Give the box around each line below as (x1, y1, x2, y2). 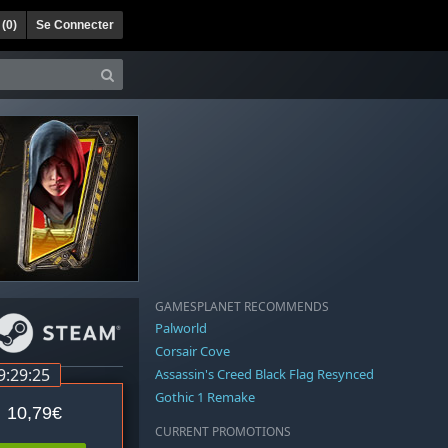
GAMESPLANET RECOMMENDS (155, 299, 329, 315)
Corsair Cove (155, 342, 230, 361)
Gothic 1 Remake (155, 388, 255, 407)
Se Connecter (36, 17, 114, 32)
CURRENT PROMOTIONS (155, 424, 291, 440)
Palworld (155, 319, 207, 338)
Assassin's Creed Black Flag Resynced (155, 365, 374, 384)
